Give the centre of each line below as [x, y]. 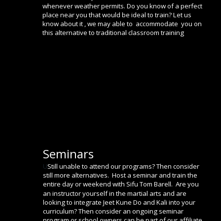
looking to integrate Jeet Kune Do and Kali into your [120, 202]
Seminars [68, 154]
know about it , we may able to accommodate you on [123, 23]
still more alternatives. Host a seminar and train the [121, 175]
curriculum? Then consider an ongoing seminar [114, 211]
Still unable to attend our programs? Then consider [124, 166]
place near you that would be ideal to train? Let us [118, 15]
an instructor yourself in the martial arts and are [115, 193]
